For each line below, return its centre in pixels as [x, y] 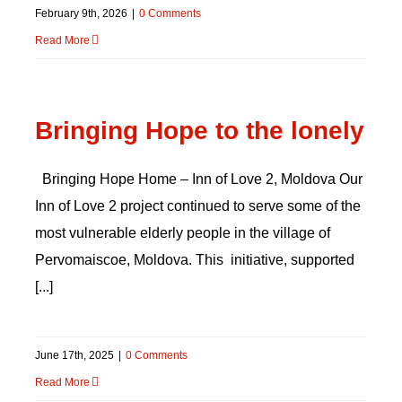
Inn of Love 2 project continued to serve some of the [197, 206]
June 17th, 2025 [74, 355]
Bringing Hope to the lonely [199, 131]
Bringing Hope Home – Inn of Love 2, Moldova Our [198, 179]
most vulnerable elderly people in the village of [182, 233]
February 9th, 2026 [81, 13]
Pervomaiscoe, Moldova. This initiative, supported [194, 260]
